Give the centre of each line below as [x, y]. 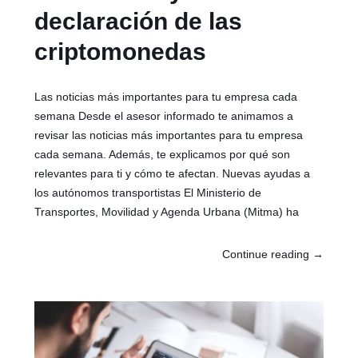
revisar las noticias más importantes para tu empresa [169, 135]
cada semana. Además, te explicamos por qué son [163, 154]
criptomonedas [121, 51]
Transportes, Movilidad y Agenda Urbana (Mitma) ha [167, 211]
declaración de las [139, 21]
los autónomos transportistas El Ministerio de [148, 192]
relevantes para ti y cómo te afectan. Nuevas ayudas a [173, 173]
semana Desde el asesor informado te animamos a [164, 115]
